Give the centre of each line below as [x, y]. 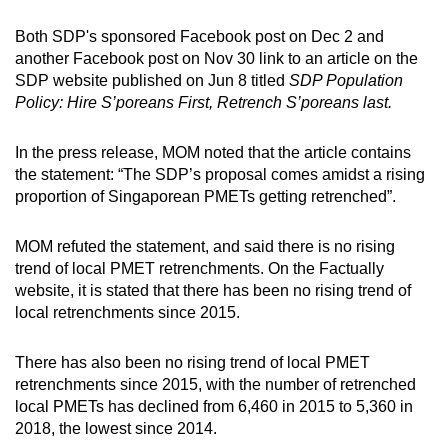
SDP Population [344, 80]
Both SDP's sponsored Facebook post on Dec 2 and [199, 36]
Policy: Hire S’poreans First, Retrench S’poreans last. [203, 102]
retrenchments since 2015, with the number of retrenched [215, 384]
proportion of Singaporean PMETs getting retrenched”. [205, 196]
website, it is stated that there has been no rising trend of [213, 290]
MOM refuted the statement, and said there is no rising [205, 246]
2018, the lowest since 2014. [116, 428]
